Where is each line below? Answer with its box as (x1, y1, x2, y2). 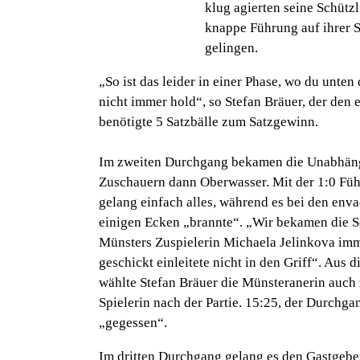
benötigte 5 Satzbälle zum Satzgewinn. (99, 114, 319, 130)
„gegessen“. (99, 315, 168, 331)
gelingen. (205, 40, 259, 56)
